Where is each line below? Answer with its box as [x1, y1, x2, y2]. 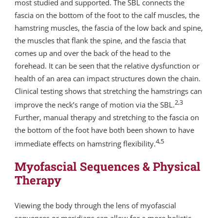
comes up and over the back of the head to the [15, 48, 170, 58]
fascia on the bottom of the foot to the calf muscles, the [15, 10, 200, 20]
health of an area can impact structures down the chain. [15, 73, 200, 84]
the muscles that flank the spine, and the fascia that [15, 36, 186, 46]
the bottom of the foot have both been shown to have [15, 125, 194, 135]
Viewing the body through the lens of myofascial [15, 200, 176, 211]
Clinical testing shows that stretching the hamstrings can [15, 86, 202, 96]
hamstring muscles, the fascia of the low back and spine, [15, 23, 203, 33]
